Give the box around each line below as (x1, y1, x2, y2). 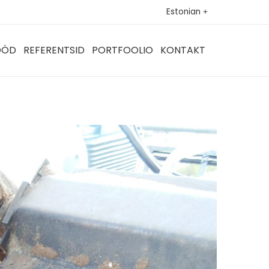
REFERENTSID (23, 43, 85, 57)
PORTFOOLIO (92, 43, 153, 57)
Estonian (166, 6, 201, 17)
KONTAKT (160, 43, 205, 57)
